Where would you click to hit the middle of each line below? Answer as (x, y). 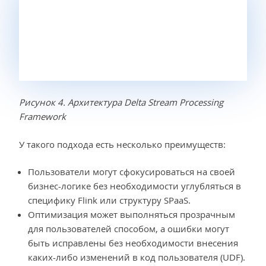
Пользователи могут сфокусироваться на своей (132, 172)
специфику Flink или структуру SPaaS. (109, 200)
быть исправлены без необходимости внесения (133, 243)
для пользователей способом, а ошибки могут (129, 229)
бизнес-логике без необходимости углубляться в (134, 186)
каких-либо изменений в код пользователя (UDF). (137, 257)
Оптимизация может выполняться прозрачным (132, 215)
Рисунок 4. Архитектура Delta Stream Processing (121, 102)
